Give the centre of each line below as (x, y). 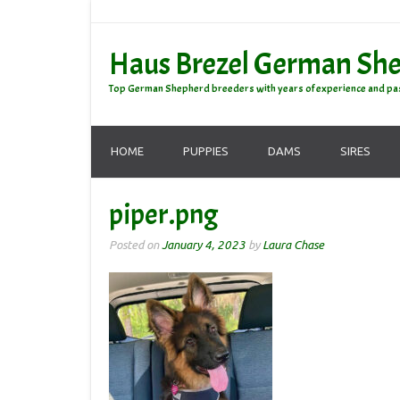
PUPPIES (206, 151)
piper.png (163, 215)
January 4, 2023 (204, 245)
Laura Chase (293, 245)
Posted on (135, 245)
